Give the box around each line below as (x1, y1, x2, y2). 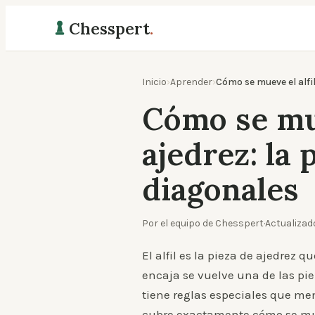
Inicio (142, 76, 167, 88)
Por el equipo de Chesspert (142, 217, 264, 229)
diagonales (142, 169, 299, 209)
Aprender (170, 76, 212, 88)
